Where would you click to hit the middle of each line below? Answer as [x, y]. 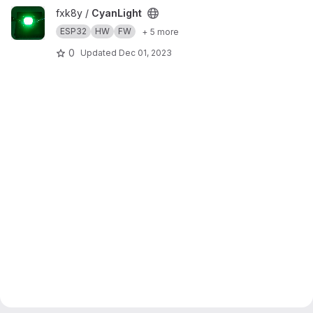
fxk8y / [74, 13]
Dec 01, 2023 [145, 52]
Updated [100, 52]
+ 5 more [160, 31]
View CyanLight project [64, 13]
